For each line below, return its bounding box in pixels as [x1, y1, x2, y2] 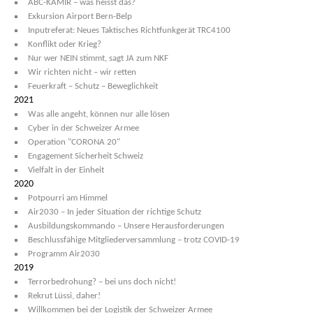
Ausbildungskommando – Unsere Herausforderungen [28, 221, 224, 231]
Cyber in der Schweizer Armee [28, 124, 139, 133]
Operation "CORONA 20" [28, 138, 120, 147]
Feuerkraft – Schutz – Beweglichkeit [28, 82, 158, 91]
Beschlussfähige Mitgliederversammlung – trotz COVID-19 [28, 235, 240, 245]
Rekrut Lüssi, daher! [28, 291, 101, 300]
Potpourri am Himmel [28, 194, 108, 203]
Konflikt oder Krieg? [28, 40, 101, 49]
